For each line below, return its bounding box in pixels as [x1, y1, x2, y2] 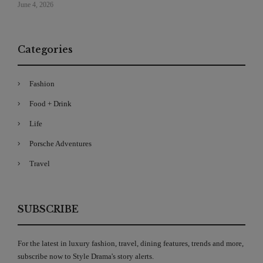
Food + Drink [29, 99, 72, 108]
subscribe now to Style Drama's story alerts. [18, 251, 154, 261]
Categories [18, 43, 73, 55]
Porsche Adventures [29, 139, 92, 148]
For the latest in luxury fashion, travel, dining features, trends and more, [18, 238, 244, 248]
